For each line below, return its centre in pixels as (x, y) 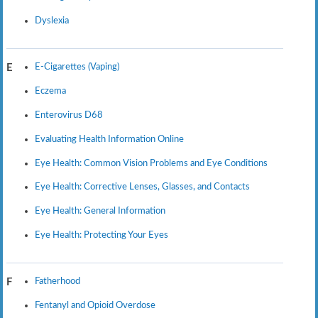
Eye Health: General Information (100, 211)
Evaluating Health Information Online (109, 139)
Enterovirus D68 (68, 115)
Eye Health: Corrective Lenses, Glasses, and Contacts (142, 187)
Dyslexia (51, 20)
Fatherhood (57, 281)
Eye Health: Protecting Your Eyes (101, 235)
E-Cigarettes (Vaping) (77, 67)
